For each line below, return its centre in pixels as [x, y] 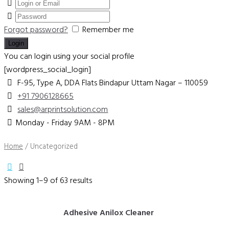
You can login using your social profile [69, 56]
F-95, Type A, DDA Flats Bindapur [74, 83]
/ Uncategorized [50, 147]
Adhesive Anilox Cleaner [108, 213]
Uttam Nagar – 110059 [170, 83]
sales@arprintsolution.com [63, 110]
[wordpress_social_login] [48, 70]
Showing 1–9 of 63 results [48, 181]
